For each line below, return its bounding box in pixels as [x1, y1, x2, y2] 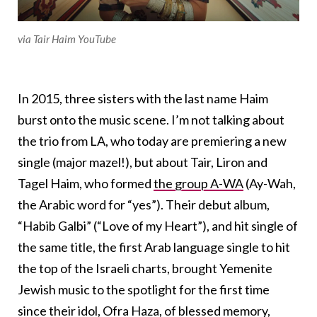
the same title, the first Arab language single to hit [18, 238, 290, 255]
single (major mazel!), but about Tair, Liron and [18, 154, 267, 170]
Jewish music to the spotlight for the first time [18, 281, 270, 297]
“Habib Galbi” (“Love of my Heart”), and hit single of [18, 217, 298, 234]
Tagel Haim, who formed [18, 175, 154, 191]
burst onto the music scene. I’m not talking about [18, 111, 284, 127]
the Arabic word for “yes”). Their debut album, [18, 196, 270, 212]
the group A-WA [154, 175, 243, 191]
